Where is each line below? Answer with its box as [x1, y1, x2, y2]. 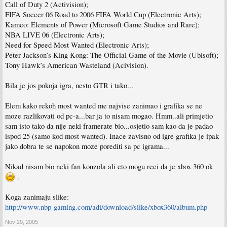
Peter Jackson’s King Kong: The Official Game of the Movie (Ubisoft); [5, 50, 218, 60]
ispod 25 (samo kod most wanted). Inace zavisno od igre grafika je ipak [5, 131, 219, 141]
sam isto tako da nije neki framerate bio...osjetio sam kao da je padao [5, 121, 213, 131]
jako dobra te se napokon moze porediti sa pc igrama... [5, 141, 169, 151]
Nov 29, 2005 [5, 219, 38, 225]
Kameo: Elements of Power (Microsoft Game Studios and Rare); [5, 20, 200, 29]
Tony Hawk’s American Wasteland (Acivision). [5, 60, 148, 70]
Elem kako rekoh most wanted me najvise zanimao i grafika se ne [5, 101, 202, 110]
